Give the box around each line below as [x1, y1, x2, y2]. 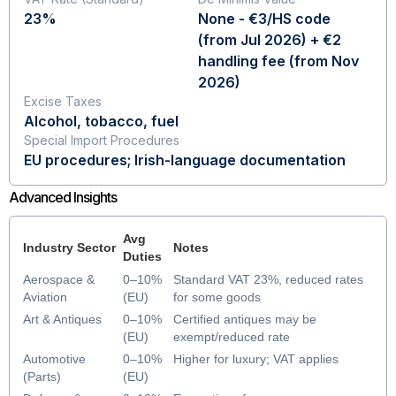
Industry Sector [23, 240, 116, 255]
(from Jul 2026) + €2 [198, 31, 341, 49]
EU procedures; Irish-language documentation [24, 151, 346, 169]
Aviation [23, 290, 67, 304]
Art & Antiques [23, 312, 102, 326]
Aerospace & [23, 272, 95, 286]
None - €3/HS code [198, 10, 331, 27]
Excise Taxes [24, 94, 102, 109]
